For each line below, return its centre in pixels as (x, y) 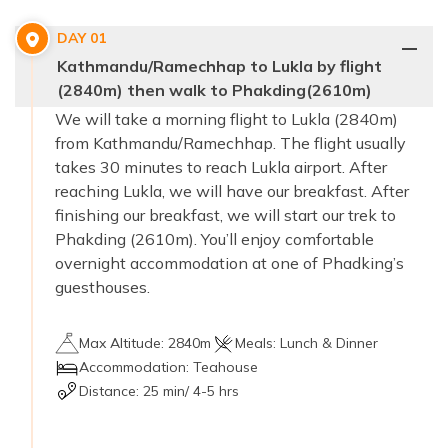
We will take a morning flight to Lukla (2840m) (226, 118)
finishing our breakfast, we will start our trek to (225, 214)
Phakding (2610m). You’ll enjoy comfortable (214, 238)
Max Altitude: (123, 342)
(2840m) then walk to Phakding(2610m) (214, 89)
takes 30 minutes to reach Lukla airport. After (221, 166)
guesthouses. (102, 286)
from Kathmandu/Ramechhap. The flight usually (230, 142)
